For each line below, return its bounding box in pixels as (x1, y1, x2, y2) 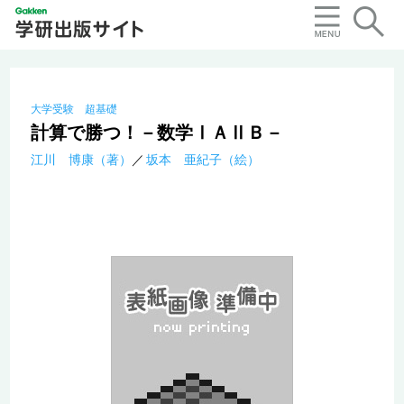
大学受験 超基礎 (30, 103, 117, 116)
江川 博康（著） (30, 152, 132, 168)
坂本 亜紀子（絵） (145, 152, 260, 168)
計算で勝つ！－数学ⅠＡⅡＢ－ (30, 123, 283, 143)
